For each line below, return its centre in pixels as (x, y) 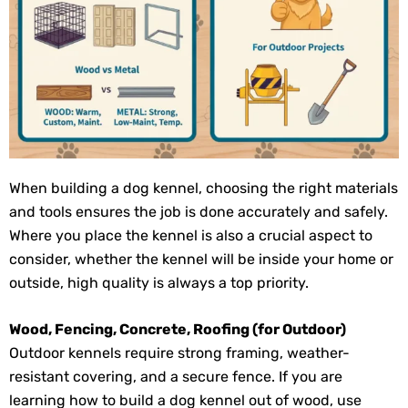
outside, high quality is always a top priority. (159, 282)
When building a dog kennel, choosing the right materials (204, 188)
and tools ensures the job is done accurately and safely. (199, 211)
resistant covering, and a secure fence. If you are (176, 377)
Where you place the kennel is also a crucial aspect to (191, 235)
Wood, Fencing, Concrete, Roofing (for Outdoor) (178, 330)
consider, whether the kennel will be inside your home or (201, 259)
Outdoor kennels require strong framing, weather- (179, 353)
